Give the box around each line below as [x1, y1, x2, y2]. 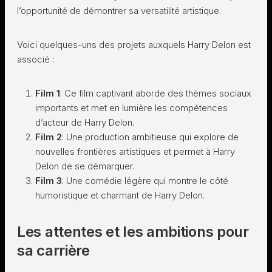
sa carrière [17, 242, 90, 259]
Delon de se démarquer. [35, 160, 134, 172]
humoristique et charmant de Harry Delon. [35, 189, 205, 201]
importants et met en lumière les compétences [35, 102, 228, 114]
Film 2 [35, 131, 62, 143]
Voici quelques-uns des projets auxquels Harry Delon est [17, 39, 251, 50]
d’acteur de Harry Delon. [35, 117, 134, 128]
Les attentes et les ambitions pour [17, 223, 249, 240]
